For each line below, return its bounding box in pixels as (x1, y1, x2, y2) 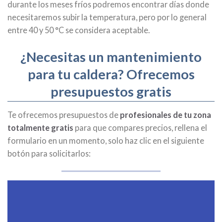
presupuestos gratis (51, 83, 171, 100)
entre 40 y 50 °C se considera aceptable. (7, 25, 150, 35)
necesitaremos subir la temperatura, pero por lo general (7, 12, 207, 22)
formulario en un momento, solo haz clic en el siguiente (7, 136, 204, 146)
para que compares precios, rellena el (73, 123, 207, 133)
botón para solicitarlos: (7, 149, 91, 159)
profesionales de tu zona (120, 110, 211, 120)
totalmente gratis (7, 123, 73, 133)
